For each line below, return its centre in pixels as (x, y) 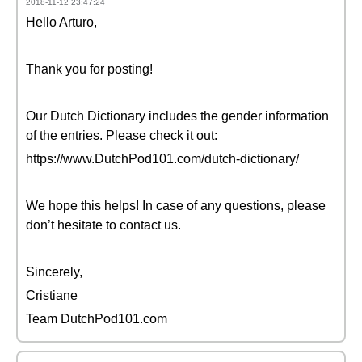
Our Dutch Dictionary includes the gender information (177, 116)
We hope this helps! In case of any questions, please (176, 206)
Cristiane (52, 295)
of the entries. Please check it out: (122, 135)
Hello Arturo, (61, 22)
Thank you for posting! (89, 69)
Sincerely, (54, 272)
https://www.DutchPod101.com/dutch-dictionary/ (162, 159)
